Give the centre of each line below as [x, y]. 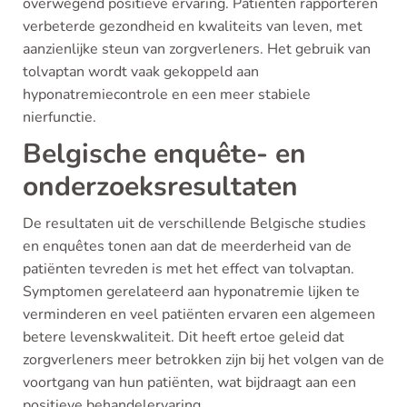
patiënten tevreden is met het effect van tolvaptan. [189, 269]
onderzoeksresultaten [160, 187]
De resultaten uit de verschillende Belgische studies [194, 223]
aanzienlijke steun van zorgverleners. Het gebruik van [197, 49]
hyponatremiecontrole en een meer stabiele [167, 94]
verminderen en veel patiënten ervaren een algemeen [199, 314]
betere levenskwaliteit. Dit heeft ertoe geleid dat [184, 337]
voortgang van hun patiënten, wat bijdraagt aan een [189, 382]
